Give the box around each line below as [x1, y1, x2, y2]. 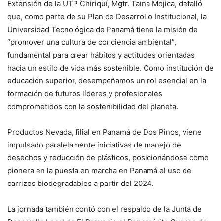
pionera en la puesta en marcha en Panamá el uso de [7, 165, 191, 175]
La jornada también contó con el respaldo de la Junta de [7, 204, 202, 214]
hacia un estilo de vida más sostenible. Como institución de [7, 63, 214, 73]
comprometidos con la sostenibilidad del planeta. [7, 101, 178, 111]
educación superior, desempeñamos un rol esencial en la [7, 75, 206, 85]
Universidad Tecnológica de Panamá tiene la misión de [7, 24, 198, 34]
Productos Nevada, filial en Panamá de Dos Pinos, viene [7, 127, 202, 137]
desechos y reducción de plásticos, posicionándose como [7, 152, 209, 162]
